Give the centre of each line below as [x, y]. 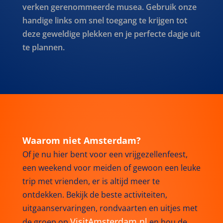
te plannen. [43, 47]
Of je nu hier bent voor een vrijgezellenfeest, [105, 154]
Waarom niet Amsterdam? [81, 140]
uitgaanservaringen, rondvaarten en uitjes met [110, 208]
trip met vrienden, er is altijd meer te [91, 181]
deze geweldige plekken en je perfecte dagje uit [111, 34]
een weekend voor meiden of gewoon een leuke [111, 167]
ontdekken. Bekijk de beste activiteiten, [95, 194]
